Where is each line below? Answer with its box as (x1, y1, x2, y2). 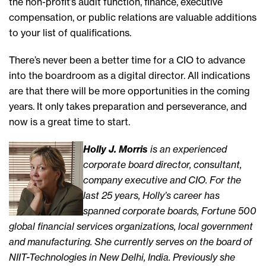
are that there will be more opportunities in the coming (9, 85, 250, 97)
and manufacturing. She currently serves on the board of (9, 236, 252, 248)
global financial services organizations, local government (9, 220, 253, 233)
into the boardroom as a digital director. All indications (9, 69, 250, 82)
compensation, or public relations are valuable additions (9, 11, 256, 24)
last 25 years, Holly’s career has (83, 189, 220, 202)
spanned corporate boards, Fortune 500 (83, 205, 256, 217)
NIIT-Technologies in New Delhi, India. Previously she (9, 251, 235, 264)
